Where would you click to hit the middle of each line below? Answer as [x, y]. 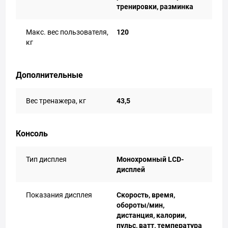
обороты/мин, [140, 205]
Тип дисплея [46, 159]
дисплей [131, 169]
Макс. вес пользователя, [67, 32]
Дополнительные [49, 75]
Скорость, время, [146, 195]
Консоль [32, 134]
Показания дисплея [59, 195]
